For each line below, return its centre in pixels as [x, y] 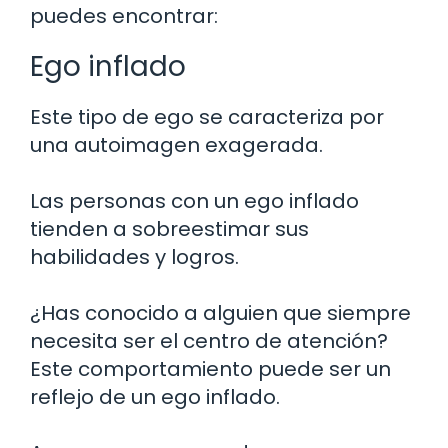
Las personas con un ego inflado [194, 200]
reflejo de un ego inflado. [155, 396]
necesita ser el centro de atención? [209, 340]
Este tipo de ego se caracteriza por [207, 116]
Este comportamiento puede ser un [210, 368]
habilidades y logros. [134, 256]
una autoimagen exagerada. [176, 144]
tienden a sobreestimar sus [169, 228]
